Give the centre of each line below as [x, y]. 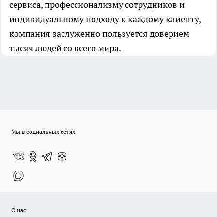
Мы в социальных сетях [43, 132]
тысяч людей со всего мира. [65, 48]
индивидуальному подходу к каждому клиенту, [105, 19]
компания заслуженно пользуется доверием [99, 34]
